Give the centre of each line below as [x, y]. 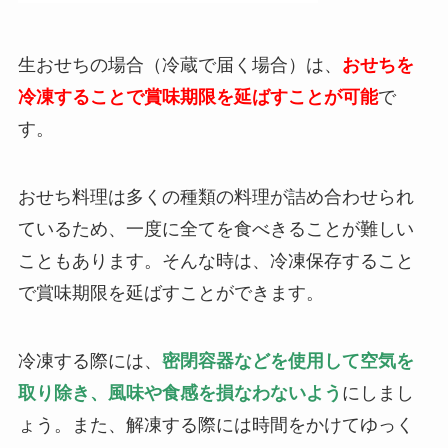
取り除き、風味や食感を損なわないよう [179, 392]
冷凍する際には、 [89, 360]
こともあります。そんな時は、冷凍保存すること [215, 261]
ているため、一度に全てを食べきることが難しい [215, 229]
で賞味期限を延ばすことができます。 [170, 293]
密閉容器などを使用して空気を [287, 360]
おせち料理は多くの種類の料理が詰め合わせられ [215, 197]
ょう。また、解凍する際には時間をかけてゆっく [215, 424]
